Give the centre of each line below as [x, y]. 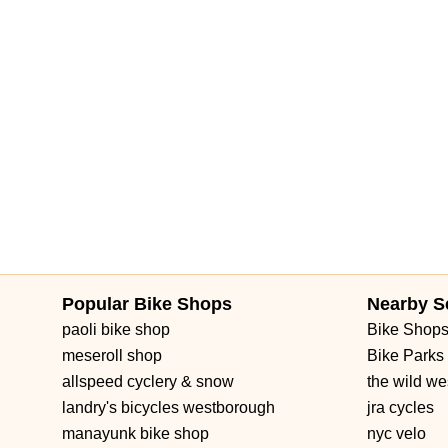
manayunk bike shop [135, 433]
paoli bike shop [116, 329]
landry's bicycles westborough [168, 407]
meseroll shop [112, 355]
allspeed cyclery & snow [148, 381]
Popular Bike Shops [147, 304]
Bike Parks [405, 355]
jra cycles [400, 407]
